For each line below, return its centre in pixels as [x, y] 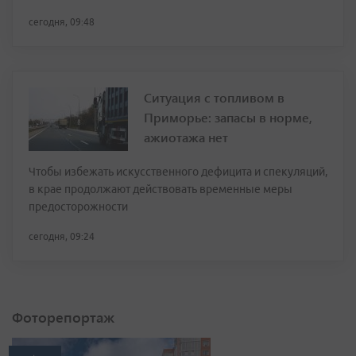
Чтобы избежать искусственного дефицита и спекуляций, [178, 172]
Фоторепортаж [63, 317]
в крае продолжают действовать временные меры [161, 189]
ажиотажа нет [186, 137]
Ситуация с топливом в [214, 97]
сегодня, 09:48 [62, 22]
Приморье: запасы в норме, [228, 117]
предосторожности [78, 207]
